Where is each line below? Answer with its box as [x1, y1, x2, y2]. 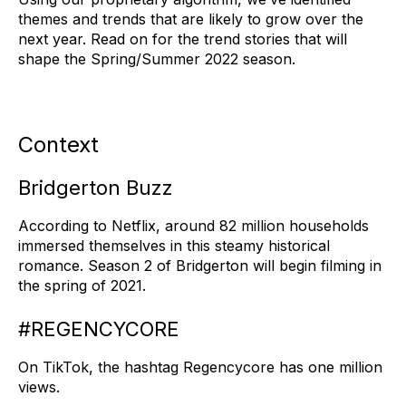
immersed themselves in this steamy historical [18, 236, 330, 255]
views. [18, 377, 60, 396]
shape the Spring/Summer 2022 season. [18, 49, 295, 68]
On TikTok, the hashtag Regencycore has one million [18, 357, 382, 376]
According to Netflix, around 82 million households [18, 216, 369, 235]
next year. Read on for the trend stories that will [18, 29, 347, 48]
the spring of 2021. [18, 275, 146, 295]
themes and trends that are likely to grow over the [18, 9, 363, 28]
